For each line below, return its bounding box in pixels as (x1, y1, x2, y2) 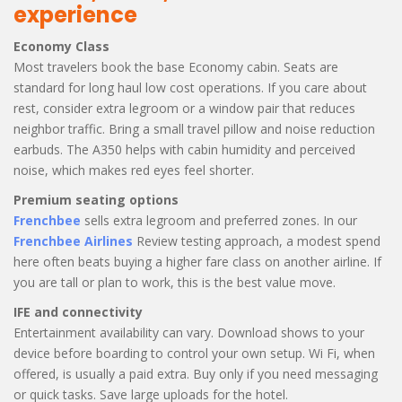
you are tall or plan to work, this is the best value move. (13, 273, 336, 291)
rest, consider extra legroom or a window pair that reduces (13, 99, 355, 117)
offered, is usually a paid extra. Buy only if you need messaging (13, 364, 378, 382)
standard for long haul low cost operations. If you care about (13, 78, 367, 96)
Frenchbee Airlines (13, 232, 133, 249)
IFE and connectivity (13, 302, 143, 320)
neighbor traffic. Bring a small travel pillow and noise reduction (13, 119, 375, 137)
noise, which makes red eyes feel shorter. (13, 161, 254, 179)
